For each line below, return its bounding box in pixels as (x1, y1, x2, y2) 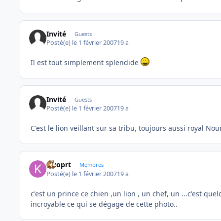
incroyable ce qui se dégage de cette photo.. (31, 199, 178, 209)
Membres (79, 161, 104, 169)
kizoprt (46, 160, 72, 170)
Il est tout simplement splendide (31, 58, 141, 68)
